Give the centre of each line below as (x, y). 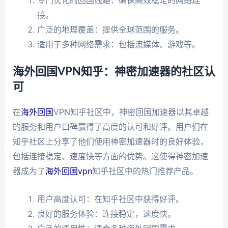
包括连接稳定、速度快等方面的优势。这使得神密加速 (110, 156)
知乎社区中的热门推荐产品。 (145, 171)
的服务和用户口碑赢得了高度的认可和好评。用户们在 (110, 126)
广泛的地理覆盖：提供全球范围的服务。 (110, 29)
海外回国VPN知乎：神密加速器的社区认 (114, 72)
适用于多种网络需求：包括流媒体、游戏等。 (118, 44)
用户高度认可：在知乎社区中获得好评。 (110, 199)
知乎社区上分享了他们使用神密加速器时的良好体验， (110, 141)
